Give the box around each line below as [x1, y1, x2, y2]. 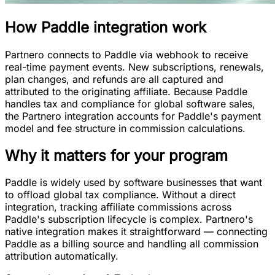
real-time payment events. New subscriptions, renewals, [5, 60, 264, 73]
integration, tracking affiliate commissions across [5, 201, 231, 214]
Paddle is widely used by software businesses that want [5, 176, 262, 189]
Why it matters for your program [5, 146, 228, 165]
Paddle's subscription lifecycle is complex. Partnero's [5, 213, 253, 226]
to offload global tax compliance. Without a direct [5, 188, 236, 201]
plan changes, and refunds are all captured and [5, 72, 223, 85]
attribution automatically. [5, 250, 118, 263]
